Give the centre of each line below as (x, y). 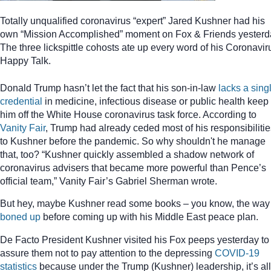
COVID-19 (237, 253)
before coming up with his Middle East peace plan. (149, 217)
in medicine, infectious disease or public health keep (155, 101)
